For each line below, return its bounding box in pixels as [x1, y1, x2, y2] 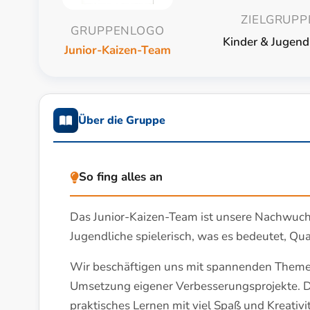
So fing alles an [79, 169, 163, 185]
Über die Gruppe [78, 113, 165, 128]
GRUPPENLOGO [71, 23, 165, 39]
